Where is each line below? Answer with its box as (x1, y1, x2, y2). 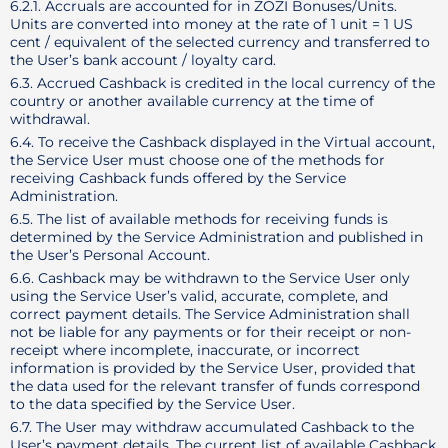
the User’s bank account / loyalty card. (10, 51, 276, 69)
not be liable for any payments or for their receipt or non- (10, 323, 411, 341)
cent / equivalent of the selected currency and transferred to (10, 33, 430, 51)
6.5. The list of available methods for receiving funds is (10, 210, 388, 228)
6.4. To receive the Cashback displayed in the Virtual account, (10, 133, 435, 151)
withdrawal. (10, 110, 90, 128)
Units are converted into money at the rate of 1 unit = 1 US (10, 15, 413, 33)
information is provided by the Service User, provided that (10, 359, 416, 377)
